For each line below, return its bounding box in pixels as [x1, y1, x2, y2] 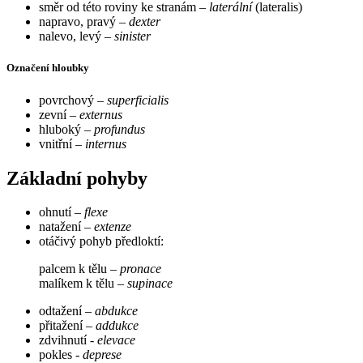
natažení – [39, 220, 94, 234]
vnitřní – [39, 136, 85, 151]
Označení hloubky [6, 62, 89, 75]
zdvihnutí [39, 333, 90, 348]
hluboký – [39, 122, 94, 136]
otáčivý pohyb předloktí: [39, 234, 164, 249]
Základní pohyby [6, 167, 147, 189]
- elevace [90, 333, 135, 348]
